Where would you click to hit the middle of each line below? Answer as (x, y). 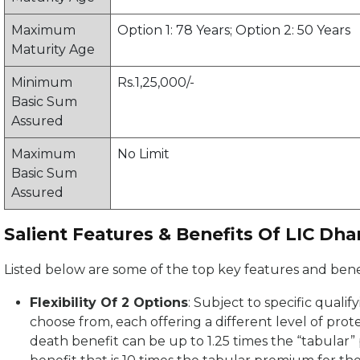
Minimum (42, 83)
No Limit (143, 154)
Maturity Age (53, 50)
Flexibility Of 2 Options (109, 303)
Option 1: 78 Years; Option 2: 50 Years (234, 31)
